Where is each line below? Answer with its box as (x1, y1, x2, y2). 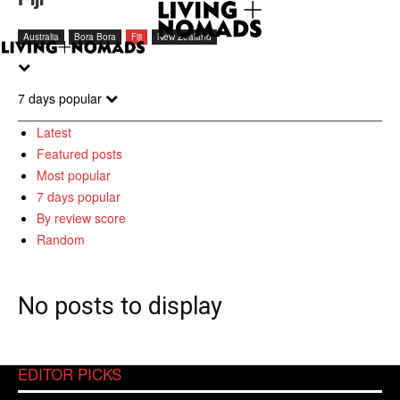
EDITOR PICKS (18, 362, 121, 385)
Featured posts (37, 145, 122, 162)
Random (37, 230, 85, 248)
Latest (37, 123, 71, 141)
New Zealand (157, 30, 212, 43)
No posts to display (18, 292, 222, 321)
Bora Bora (74, 30, 116, 43)
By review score (37, 209, 126, 227)
